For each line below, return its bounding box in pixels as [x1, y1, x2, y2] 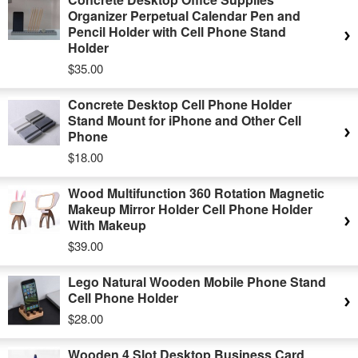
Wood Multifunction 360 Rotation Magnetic [68, 184, 324, 202]
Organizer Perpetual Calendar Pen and [68, 6, 300, 25]
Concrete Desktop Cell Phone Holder [68, 95, 292, 113]
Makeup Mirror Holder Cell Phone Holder [68, 200, 312, 218]
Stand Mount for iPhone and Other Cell [68, 111, 301, 129]
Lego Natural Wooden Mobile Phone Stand [68, 272, 326, 291]
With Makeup [68, 216, 146, 234]
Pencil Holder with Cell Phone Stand [68, 22, 286, 41]
